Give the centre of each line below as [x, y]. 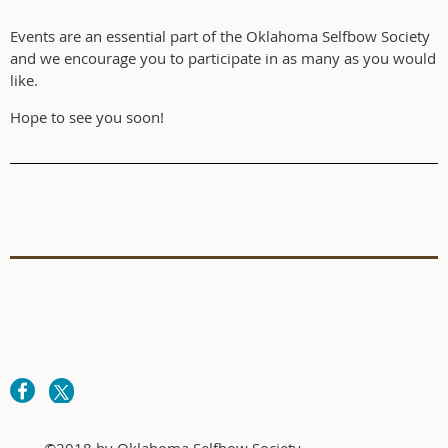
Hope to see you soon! [87, 116]
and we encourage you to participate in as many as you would [223, 57]
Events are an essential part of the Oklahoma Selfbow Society [220, 35]
